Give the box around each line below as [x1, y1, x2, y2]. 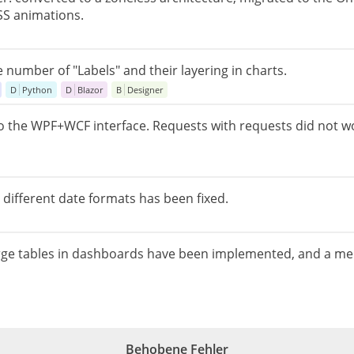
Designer [127, 84, 163, 96]
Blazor [77, 84, 103, 96]
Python [22, 84, 52, 96]
